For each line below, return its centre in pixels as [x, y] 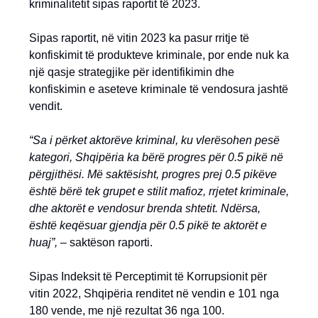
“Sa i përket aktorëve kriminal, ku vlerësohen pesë [154, 140]
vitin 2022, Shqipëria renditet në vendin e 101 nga [154, 294]
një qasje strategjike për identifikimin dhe [132, 72]
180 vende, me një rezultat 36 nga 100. [127, 311]
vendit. [46, 106]
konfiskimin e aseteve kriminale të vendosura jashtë [159, 89]
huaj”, [43, 242]
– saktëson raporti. [105, 242]
